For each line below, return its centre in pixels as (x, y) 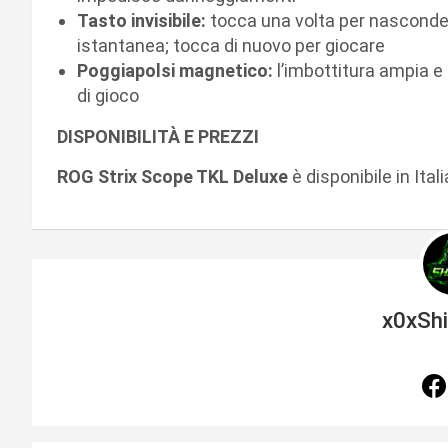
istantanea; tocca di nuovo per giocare (231, 45)
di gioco (108, 95)
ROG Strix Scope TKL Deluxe (172, 176)
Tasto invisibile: (141, 20)
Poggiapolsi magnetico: (175, 70)
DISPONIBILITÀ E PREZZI (158, 136)
